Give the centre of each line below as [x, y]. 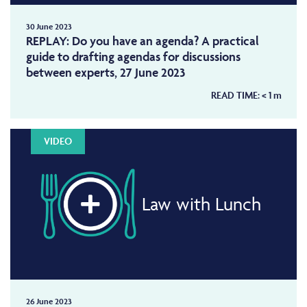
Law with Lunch [201, 204]
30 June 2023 [49, 26]
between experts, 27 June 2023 [105, 72]
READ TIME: [236, 95]
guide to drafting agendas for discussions [133, 57]
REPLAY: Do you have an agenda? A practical [142, 41]
